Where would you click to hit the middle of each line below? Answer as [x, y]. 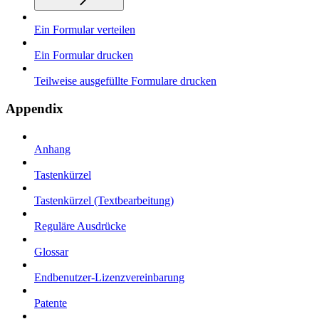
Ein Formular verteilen [85, 30]
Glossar [51, 251]
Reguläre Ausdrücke [80, 226]
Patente [51, 303]
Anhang [52, 149]
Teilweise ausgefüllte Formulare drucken [125, 81]
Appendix [35, 108]
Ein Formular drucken [84, 56]
